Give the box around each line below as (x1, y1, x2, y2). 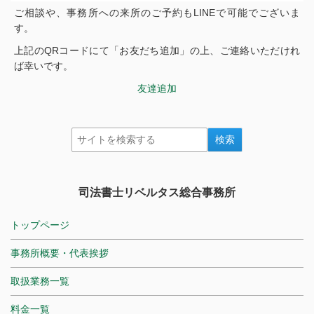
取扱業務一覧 (11, 275, 69, 287)
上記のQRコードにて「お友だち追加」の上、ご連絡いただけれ (14, 45, 300, 56)
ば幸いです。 (14, 60, 73, 71)
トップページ (11, 219, 69, 231)
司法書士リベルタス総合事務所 (78, 186, 235, 198)
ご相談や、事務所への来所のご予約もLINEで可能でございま (14, 7, 300, 18)
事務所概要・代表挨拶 (11, 247, 109, 259)
